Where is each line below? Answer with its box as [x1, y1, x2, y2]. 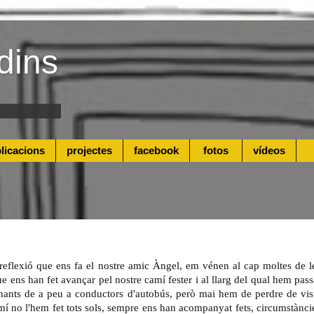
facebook [133, 144, 179, 157]
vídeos [252, 144, 285, 157]
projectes [66, 144, 112, 157]
